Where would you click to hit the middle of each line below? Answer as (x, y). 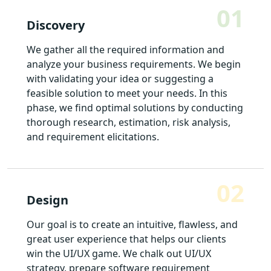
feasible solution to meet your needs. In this (127, 93)
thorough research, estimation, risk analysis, (129, 122)
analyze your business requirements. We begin (134, 64)
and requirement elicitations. (93, 136)
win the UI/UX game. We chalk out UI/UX (119, 253)
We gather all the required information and (126, 49)
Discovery (56, 25)
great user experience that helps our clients (126, 239)
